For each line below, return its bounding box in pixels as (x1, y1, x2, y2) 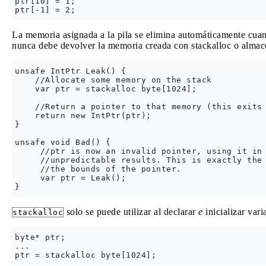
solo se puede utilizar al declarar (64, 207, 198, 217)
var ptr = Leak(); (15, 173, 126, 183)
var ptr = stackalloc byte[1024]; (15, 84, 197, 94)
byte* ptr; (15, 233, 65, 242)
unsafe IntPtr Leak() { (15, 66, 126, 76)
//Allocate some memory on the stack (15, 75, 212, 85)
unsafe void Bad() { (15, 138, 111, 147)
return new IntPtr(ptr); (15, 111, 151, 121)
